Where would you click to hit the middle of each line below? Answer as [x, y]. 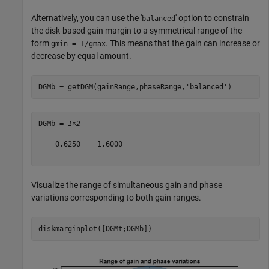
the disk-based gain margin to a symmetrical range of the [137, 31]
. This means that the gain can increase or [183, 44]
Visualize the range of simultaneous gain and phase [127, 185]
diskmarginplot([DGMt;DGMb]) [97, 228]
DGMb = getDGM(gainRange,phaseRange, [112, 87]
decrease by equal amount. [81, 56]
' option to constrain [212, 18]
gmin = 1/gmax [78, 44]
